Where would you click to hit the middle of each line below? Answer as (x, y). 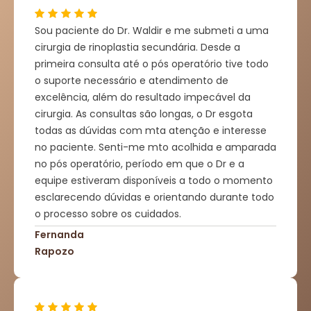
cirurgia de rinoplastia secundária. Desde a (137, 48)
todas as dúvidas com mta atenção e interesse (151, 131)
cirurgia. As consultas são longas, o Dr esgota (144, 114)
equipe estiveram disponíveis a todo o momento (154, 181)
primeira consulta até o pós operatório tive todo (152, 64)
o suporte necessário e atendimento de (132, 81)
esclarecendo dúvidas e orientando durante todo (154, 197)
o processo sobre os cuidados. (108, 214)
